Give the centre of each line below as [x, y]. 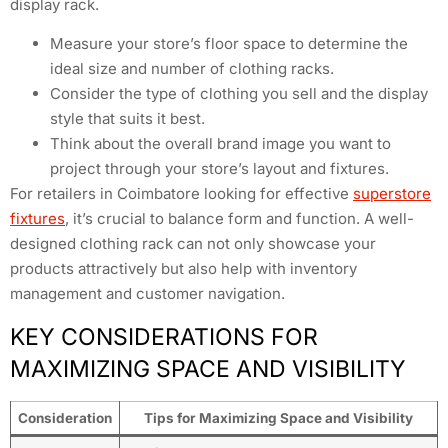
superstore [392, 194]
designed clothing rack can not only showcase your [193, 244]
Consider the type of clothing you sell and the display [239, 94]
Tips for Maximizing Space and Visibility [278, 417]
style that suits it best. [127, 119]
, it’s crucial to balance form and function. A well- [239, 219]
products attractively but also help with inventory [183, 269]
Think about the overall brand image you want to [220, 144]
